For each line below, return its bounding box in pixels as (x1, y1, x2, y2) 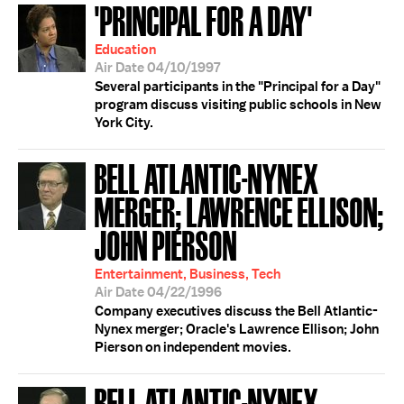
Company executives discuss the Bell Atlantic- (95, 302, 378, 320)
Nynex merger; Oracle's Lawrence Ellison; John (95, 320, 379, 338)
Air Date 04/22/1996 (95, 283, 222, 301)
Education (95, 41, 156, 59)
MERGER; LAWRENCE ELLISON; (95, 189, 384, 232)
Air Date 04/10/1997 (95, 59, 220, 77)
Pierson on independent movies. (95, 338, 291, 356)
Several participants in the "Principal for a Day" (95, 78, 381, 96)
